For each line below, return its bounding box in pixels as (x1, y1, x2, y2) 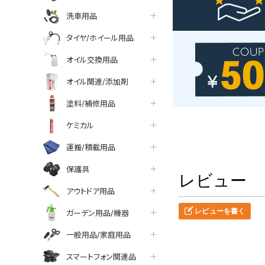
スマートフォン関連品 (66, 251, 136, 261)
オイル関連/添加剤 (66, 76, 128, 86)
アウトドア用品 (66, 186, 115, 196)
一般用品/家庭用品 (66, 230, 131, 240)
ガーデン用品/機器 (66, 208, 129, 218)
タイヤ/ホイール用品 (66, 33, 134, 43)
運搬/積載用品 (66, 142, 115, 152)
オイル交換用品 (66, 54, 118, 64)
